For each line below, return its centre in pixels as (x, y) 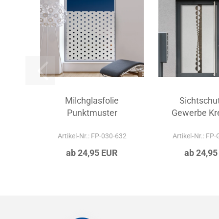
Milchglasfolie (92, 100)
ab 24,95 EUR (92, 153)
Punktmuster (92, 113)
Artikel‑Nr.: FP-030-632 (92, 136)
